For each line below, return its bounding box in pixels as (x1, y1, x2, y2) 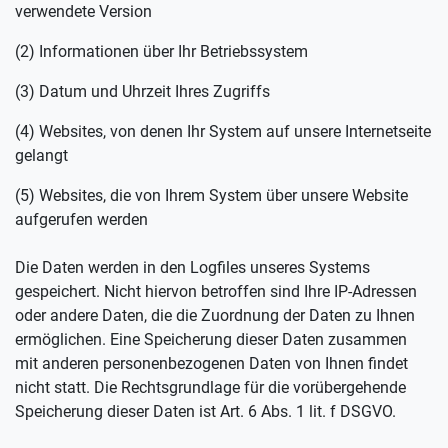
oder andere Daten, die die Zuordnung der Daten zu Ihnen (15, 306, 415, 325)
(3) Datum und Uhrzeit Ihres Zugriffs (15, 82, 270, 101)
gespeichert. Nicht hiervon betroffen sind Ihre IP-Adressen (15, 282, 417, 301)
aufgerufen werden (15, 210, 148, 229)
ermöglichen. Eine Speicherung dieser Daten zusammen (15, 330, 407, 349)
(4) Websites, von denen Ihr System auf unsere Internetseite (15, 122, 431, 141)
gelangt (15, 146, 68, 165)
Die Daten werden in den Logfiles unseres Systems (15, 258, 370, 277)
